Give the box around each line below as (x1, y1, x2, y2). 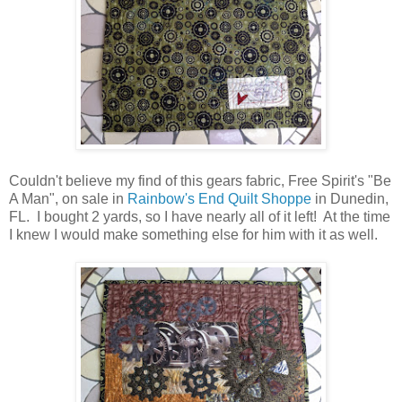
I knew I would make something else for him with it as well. (9, 226, 378, 242)
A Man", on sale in (9, 190, 127, 206)
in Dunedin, (311, 190, 389, 206)
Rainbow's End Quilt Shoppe (127, 190, 311, 206)
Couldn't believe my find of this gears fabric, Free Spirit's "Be (9, 172, 391, 188)
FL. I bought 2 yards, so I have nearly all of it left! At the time (9, 208, 390, 224)
